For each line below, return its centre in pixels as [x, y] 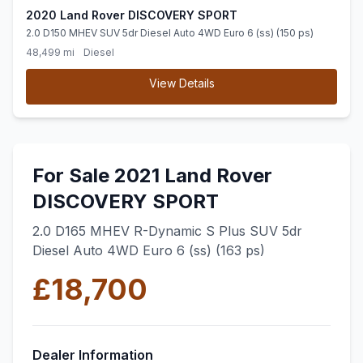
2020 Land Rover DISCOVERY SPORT [132, 15]
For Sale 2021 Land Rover [152, 175]
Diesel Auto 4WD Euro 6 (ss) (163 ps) [149, 250]
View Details [181, 83]
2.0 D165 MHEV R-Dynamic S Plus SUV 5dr [167, 231]
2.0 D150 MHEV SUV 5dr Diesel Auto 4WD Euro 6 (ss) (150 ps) [170, 33]
